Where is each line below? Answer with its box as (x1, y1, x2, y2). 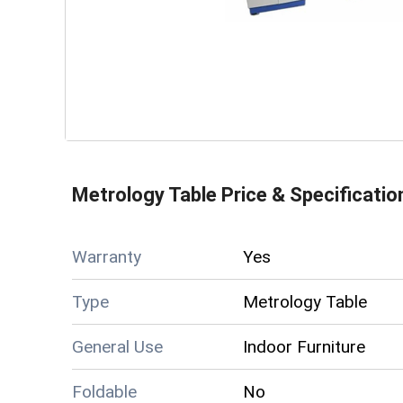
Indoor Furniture (243, 336, 365, 357)
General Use (72, 336, 163, 357)
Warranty (72, 246, 141, 267)
